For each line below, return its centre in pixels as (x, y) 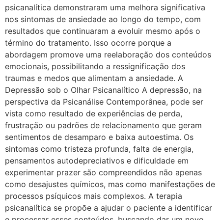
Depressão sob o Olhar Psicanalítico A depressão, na (103, 90)
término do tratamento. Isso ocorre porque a (88, 43)
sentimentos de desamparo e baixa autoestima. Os (99, 137)
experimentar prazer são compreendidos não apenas (103, 173)
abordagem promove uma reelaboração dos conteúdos (108, 55)
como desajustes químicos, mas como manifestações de (110, 184)
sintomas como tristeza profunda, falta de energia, (99, 149)
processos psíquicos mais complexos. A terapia (94, 196)
